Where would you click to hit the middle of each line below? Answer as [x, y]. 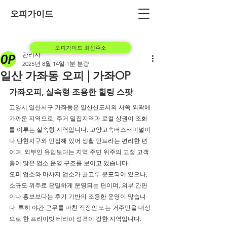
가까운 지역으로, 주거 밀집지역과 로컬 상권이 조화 [78, 118]
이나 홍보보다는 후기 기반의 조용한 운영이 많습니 [78, 196]
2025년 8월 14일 [44, 64]
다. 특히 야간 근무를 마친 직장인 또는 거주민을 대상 [80, 207]
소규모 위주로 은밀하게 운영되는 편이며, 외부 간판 [78, 185]
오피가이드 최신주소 [81, 48]
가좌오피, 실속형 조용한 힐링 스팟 [71, 92]
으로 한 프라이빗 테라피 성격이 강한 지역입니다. [75, 219]
